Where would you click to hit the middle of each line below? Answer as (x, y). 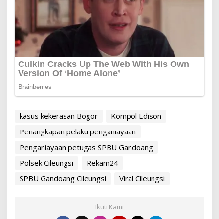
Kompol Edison (136, 116)
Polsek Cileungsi (46, 163)
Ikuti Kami (109, 207)
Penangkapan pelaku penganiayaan (78, 131)
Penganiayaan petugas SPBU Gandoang (86, 147)
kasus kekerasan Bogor (59, 116)
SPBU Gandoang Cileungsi (63, 178)
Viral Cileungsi (142, 178)
